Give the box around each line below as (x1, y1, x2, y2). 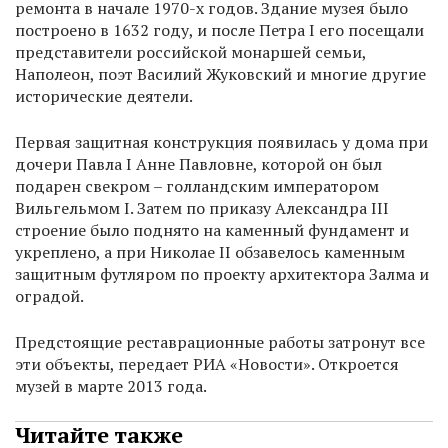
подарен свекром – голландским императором (15, 175, 379, 198)
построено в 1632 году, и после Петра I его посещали (15, 19, 424, 42)
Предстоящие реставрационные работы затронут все (15, 331, 425, 354)
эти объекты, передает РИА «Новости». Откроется (15, 353, 399, 376)
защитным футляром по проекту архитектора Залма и (15, 263, 429, 286)
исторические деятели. (15, 85, 193, 108)
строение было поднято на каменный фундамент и (15, 219, 409, 242)
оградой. (15, 285, 84, 308)
